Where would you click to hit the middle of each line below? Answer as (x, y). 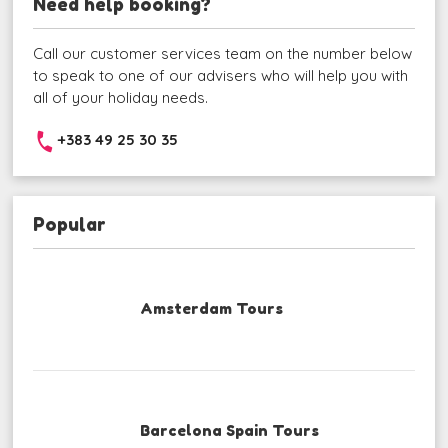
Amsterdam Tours (211, 308)
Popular (70, 224)
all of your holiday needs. (121, 97)
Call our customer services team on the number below (223, 53)
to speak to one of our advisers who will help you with (221, 75)
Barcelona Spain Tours (229, 431)
